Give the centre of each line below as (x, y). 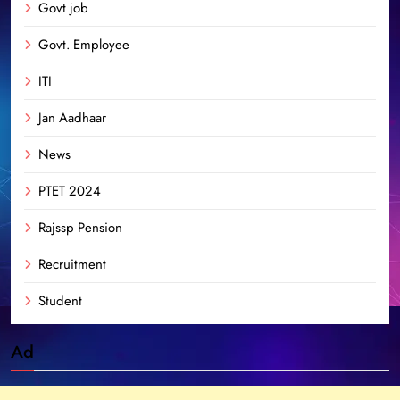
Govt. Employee (84, 44)
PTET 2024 (70, 191)
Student (60, 300)
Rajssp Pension (80, 227)
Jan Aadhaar (72, 117)
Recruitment (72, 264)
